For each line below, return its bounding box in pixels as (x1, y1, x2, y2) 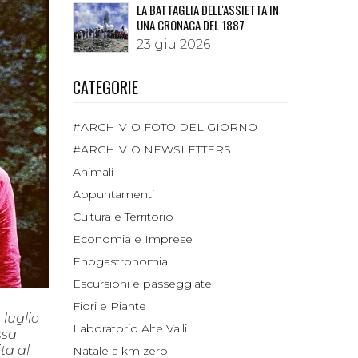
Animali (73, 165, 113, 180)
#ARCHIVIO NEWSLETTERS (73, 142, 231, 157)
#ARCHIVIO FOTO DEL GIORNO (73, 120, 257, 135)
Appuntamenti (73, 187, 154, 202)
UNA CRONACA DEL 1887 (137, 16, 245, 34)
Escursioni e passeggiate (73, 276, 212, 292)
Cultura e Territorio (73, 209, 173, 225)
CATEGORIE (73, 75, 138, 100)
